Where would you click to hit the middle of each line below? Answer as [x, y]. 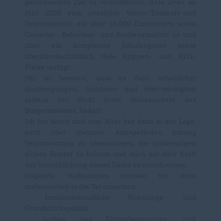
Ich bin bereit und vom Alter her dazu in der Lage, [110, 121]
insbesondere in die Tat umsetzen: [81, 186]
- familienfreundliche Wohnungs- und [110, 197]
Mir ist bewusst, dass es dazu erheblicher [110, 78]
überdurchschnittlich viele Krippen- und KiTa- [110, 56]
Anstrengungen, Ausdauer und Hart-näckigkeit [110, 89]
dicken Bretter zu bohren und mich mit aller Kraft [110, 154]
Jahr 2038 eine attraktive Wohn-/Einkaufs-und [110, 13]
